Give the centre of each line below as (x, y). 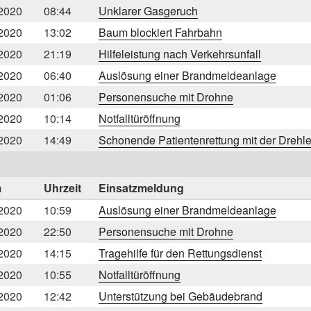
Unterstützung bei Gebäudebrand (180, 296)
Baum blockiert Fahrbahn (160, 32)
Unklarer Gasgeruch (148, 10)
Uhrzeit (62, 187)
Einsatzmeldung (141, 187)
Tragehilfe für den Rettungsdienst (180, 253)
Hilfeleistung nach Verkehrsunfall (180, 53)
